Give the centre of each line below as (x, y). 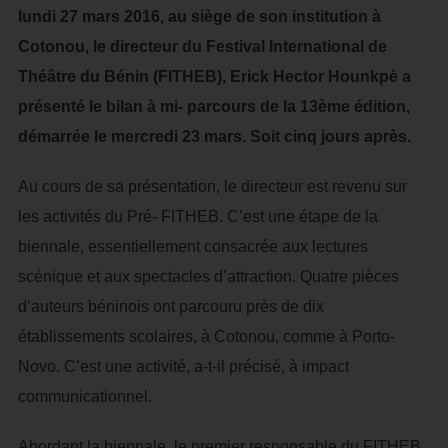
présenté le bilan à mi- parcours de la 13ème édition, (213, 106)
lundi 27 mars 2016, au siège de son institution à (199, 16)
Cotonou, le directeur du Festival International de (202, 46)
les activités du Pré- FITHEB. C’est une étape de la (197, 216)
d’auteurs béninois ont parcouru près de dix (170, 306)
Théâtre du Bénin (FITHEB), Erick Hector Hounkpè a (214, 76)
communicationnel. (84, 396)
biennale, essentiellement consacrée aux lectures (192, 246)
